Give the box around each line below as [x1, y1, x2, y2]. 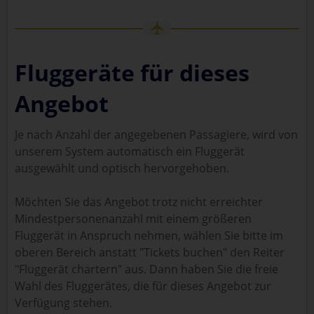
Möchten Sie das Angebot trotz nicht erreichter [15, 194, 263, 210]
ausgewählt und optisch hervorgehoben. [15, 161, 229, 176]
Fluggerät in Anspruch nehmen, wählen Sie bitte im [15, 228, 283, 243]
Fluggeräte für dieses [15, 57, 250, 88]
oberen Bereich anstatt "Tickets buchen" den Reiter [15, 245, 285, 260]
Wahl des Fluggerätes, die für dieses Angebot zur [15, 278, 271, 294]
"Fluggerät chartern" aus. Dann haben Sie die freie [15, 261, 278, 277]
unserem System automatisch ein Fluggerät [15, 144, 245, 159]
